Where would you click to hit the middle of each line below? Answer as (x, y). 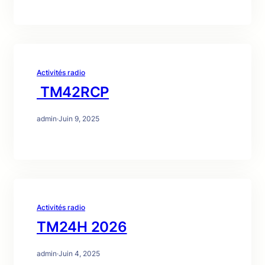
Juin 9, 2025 (79, 119)
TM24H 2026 (82, 227)
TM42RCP (73, 92)
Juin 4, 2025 (79, 253)
